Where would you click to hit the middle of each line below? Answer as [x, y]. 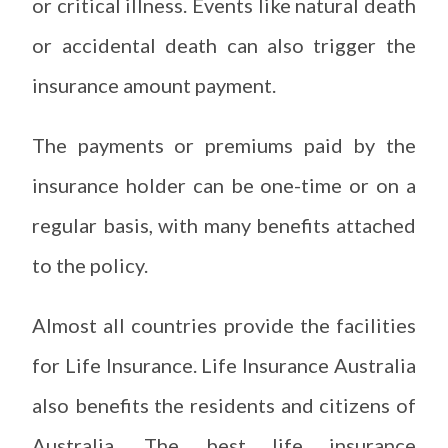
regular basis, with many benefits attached [224, 224]
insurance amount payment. [156, 84]
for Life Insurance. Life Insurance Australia [224, 364]
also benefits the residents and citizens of [224, 404]
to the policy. [92, 264]
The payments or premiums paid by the [224, 144]
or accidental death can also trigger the [224, 44]
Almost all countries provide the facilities [224, 324]
